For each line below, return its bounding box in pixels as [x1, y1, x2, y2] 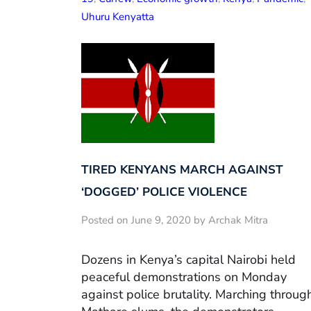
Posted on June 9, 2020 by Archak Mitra [81, 212, 268, 227]
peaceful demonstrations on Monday [81, 269, 287, 286]
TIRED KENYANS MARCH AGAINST [81, 161, 283, 178]
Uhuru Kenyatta [81, 9, 154, 24]
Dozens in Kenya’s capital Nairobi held [81, 251, 296, 269]
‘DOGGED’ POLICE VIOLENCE [81, 183, 247, 200]
